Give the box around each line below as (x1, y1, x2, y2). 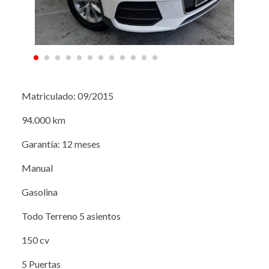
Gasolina (22, 186, 59, 198)
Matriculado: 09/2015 (22, 89, 115, 101)
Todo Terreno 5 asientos (22, 210, 122, 222)
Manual (22, 162, 55, 174)
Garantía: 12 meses (22, 138, 102, 150)
